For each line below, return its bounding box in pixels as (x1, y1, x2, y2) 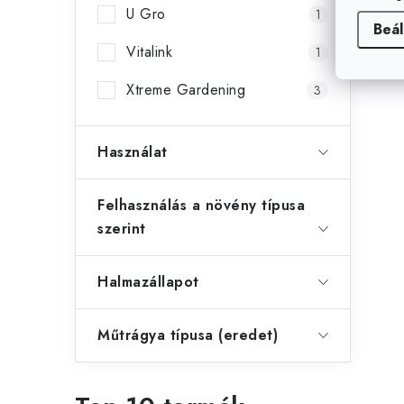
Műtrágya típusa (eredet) (97, 325, 278, 345)
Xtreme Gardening (126, 79, 251, 100)
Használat (97, 142, 168, 162)
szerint (97, 218, 146, 239)
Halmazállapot (97, 271, 199, 292)
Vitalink (126, 41, 178, 62)
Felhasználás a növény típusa (97, 195, 305, 216)
